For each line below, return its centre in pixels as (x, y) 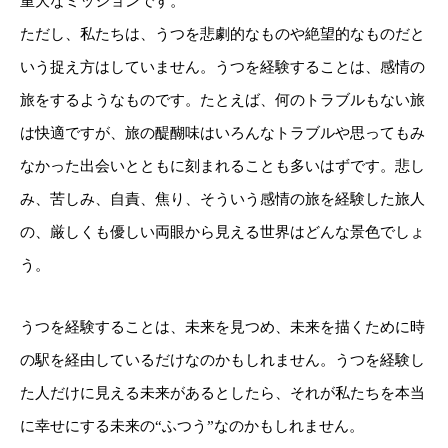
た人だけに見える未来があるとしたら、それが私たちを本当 (222, 393)
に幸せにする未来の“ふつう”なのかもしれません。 (192, 426)
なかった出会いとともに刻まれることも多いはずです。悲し (222, 165)
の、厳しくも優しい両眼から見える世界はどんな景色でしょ (222, 231)
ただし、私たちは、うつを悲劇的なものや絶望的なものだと (222, 33)
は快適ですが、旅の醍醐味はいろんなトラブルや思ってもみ (222, 132)
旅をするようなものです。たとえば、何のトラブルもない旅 (222, 99)
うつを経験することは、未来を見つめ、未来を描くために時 (222, 327)
